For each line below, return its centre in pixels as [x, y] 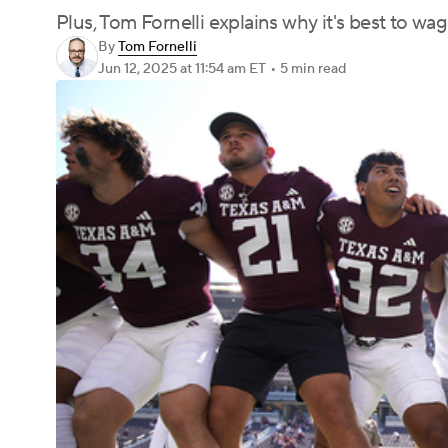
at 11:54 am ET [223, 69]
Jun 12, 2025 [139, 69]
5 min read [313, 69]
